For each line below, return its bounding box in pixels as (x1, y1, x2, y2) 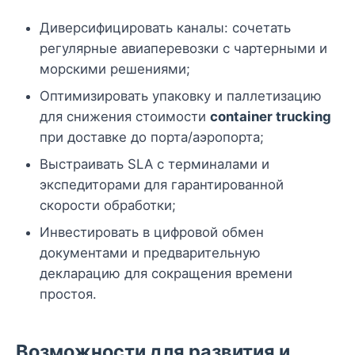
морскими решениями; (40, 60, 190, 77)
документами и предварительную (40, 244, 261, 261)
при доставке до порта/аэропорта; (40, 128, 264, 145)
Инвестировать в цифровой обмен (40, 223, 264, 240)
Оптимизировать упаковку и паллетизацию (40, 87, 322, 104)
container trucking (210, 108, 331, 124)
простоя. (40, 285, 97, 302)
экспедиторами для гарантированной (40, 176, 284, 193)
